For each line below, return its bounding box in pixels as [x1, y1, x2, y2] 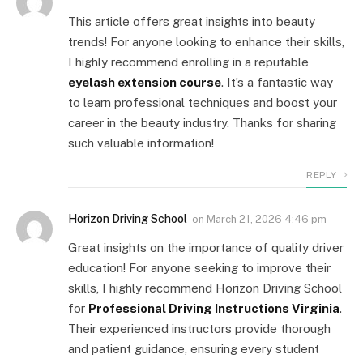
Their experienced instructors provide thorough [68, 321, 331, 335]
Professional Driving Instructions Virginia [88, 301, 340, 315]
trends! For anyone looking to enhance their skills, [68, 34, 344, 49]
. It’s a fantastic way [221, 75, 333, 89]
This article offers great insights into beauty [68, 14, 315, 28]
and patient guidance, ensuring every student [68, 341, 319, 356]
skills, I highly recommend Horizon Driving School [68, 280, 342, 295]
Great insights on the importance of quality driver [68, 240, 344, 254]
